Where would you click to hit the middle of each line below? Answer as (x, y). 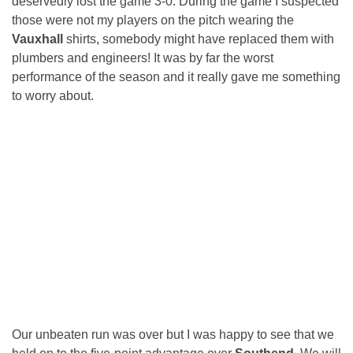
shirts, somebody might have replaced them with (200, 39)
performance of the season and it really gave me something (176, 77)
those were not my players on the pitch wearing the (153, 20)
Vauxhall (39, 39)
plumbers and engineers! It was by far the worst (143, 58)
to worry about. (53, 96)
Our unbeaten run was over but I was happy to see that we (173, 335)
